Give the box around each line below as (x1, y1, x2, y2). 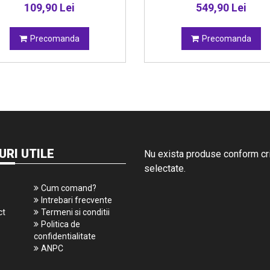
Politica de (40, 219, 80, 229)
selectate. (144, 163, 186, 174)
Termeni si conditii (40, 207, 110, 217)
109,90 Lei (24, 1, 75, 14)
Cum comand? (40, 183, 96, 193)
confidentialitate (33, 231, 96, 241)
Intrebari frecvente (40, 195, 112, 205)
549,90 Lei (195, 1, 246, 14)
